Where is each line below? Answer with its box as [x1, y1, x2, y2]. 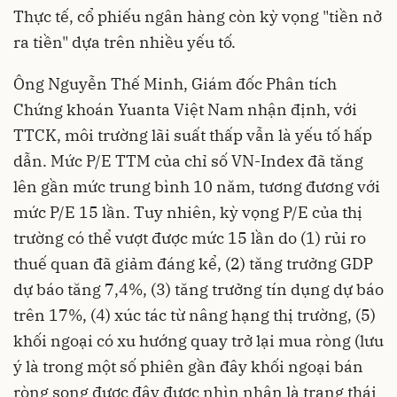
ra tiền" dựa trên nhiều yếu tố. [13, 31, 236, 52]
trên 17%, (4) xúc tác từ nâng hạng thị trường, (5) [13, 304, 376, 325]
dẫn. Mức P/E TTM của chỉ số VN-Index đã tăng [13, 150, 363, 171]
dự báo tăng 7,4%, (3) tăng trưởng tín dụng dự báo [13, 278, 384, 300]
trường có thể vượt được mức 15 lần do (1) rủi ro [13, 227, 366, 248]
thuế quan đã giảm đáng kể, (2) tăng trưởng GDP [13, 253, 373, 274]
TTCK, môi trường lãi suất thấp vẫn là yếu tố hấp [13, 124, 372, 145]
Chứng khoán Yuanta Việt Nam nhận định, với [13, 98, 357, 120]
